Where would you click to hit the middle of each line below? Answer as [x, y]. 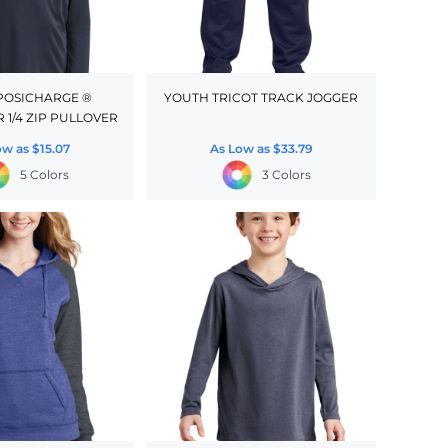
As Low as [241, 148]
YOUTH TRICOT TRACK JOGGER [261, 97]
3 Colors [286, 174]
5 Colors [44, 174]
